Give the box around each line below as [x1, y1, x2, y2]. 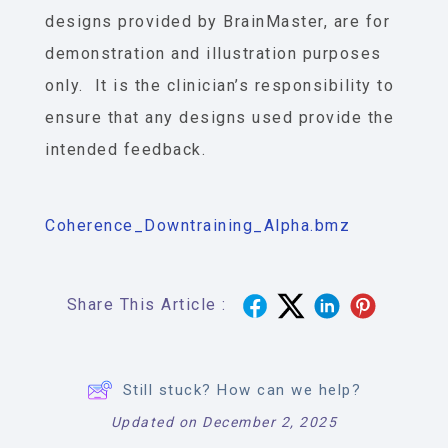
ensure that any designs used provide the [45, 108, 394, 128]
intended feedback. [45, 140, 206, 160]
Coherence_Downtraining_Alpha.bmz [45, 216, 350, 236]
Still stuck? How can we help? [122, 381, 362, 400]
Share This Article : [66, 295, 227, 315]
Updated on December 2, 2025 [110, 414, 338, 431]
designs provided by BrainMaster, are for [45, 12, 390, 32]
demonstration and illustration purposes [45, 44, 382, 64]
